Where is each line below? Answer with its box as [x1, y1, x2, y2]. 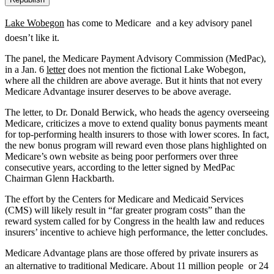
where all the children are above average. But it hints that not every [5, 75, 262, 86]
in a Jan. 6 [5, 64, 46, 75]
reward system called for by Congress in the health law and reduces [5, 215, 264, 226]
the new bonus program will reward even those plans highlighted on [5, 139, 267, 150]
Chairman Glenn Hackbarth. [5, 172, 114, 183]
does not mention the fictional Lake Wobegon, [65, 64, 246, 75]
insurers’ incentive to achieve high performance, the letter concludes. [5, 226, 268, 237]
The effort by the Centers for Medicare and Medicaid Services [5, 193, 243, 204]
